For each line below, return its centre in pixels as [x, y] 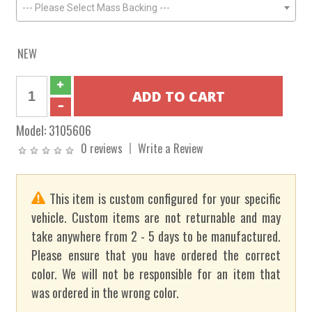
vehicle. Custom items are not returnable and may [156, 217]
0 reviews [102, 148]
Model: [33, 130]
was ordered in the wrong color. [106, 292]
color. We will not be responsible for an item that [156, 274]
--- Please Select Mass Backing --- [96, 8]
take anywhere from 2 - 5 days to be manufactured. [156, 236]
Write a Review [171, 148]
